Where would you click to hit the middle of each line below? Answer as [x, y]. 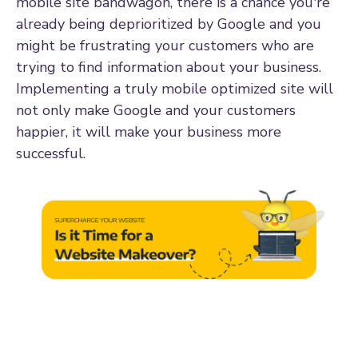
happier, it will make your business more [149, 131]
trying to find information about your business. [169, 67]
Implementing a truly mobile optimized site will [175, 88]
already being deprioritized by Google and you [169, 24]
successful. [51, 153]
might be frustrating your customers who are [165, 45]
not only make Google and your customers [156, 110]
